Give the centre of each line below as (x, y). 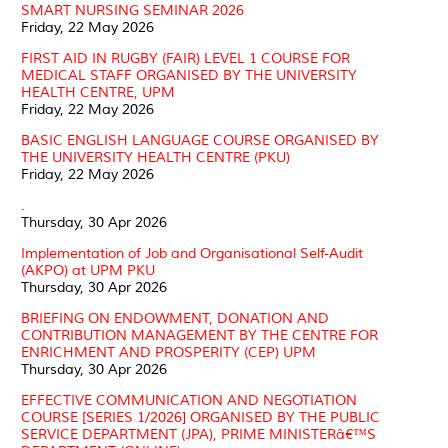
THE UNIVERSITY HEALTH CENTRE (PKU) (155, 157)
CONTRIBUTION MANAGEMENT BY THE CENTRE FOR (199, 335)
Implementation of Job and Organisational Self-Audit (192, 253)
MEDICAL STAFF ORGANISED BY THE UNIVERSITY (189, 75)
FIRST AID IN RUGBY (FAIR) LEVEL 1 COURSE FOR (185, 58)
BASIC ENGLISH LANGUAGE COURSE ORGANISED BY (200, 140)
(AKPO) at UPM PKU (88, 270)
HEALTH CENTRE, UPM (98, 92)
